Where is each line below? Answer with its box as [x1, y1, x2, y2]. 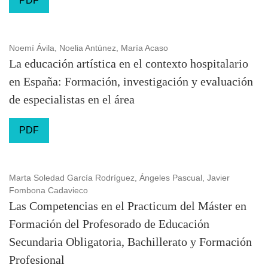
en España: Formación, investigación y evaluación [9, 75, 253, 88]
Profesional [9, 253, 65, 266]
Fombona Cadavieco [9, 185, 88, 195]
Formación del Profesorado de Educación [9, 217, 209, 230]
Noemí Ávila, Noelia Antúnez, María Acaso [9, 43, 168, 53]
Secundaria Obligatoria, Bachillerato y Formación [9, 235, 252, 248]
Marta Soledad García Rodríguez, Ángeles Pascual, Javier [9, 173, 230, 182]
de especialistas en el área [9, 93, 135, 106]
